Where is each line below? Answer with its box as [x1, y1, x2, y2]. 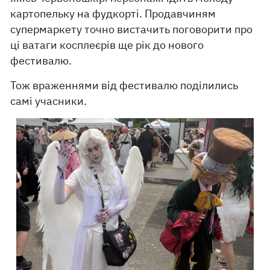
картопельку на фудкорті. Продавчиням [10, 7, 216, 20]
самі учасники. [10, 94, 87, 108]
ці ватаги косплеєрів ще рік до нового [10, 38, 204, 52]
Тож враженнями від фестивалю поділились [10, 78, 239, 92]
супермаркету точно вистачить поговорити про [10, 22, 253, 36]
